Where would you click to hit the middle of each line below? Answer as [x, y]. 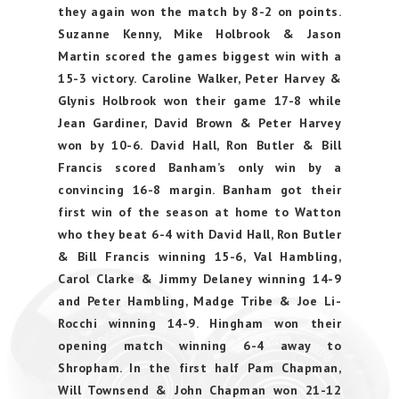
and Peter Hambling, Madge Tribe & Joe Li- [199, 301]
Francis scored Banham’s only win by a [199, 167]
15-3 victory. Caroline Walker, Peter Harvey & [199, 78]
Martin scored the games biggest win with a [199, 56]
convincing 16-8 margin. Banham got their [199, 190]
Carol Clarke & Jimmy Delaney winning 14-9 [199, 279]
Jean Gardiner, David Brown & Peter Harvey [199, 123]
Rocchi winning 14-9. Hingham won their [199, 323]
